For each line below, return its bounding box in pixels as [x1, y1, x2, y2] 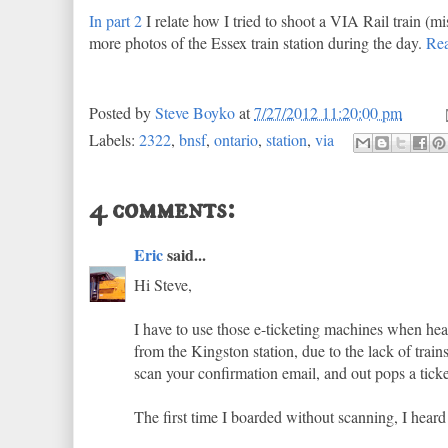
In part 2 [89, 10, 142, 31]
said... [163, 243, 206, 266]
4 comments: [89, 191, 235, 228]
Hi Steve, [134, 274, 192, 295]
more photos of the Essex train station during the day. [89, 32, 426, 53]
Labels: [89, 128, 139, 150]
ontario [214, 128, 258, 150]
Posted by [89, 102, 155, 123]
